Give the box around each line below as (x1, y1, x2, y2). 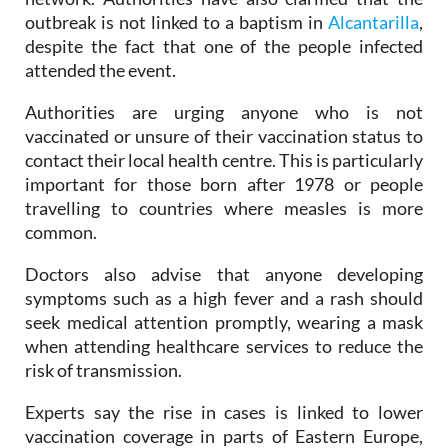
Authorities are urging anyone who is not (25, 137, 423, 160)
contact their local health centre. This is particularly (25, 185, 423, 208)
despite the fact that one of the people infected (25, 71, 423, 94)
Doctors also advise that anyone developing (25, 299, 423, 322)
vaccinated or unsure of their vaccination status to (25, 161, 423, 184)
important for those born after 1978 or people (25, 209, 423, 232)
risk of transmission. (25, 395, 182, 418)
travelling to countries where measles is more (25, 233, 423, 256)
